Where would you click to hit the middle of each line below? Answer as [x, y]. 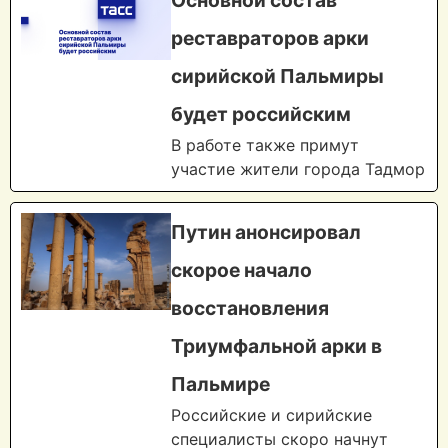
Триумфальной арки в [276, 346]
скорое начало [241, 270]
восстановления [250, 308]
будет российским [261, 114]
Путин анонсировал [266, 232]
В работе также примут [265, 145]
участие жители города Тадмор [298, 169]
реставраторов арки [270, 38]
